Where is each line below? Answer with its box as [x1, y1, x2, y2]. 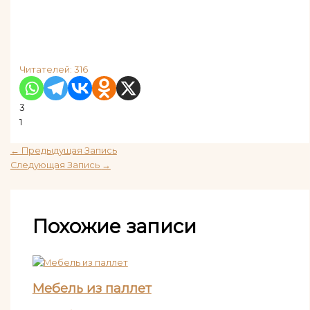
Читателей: [19, 64, 72, 75]
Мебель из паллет [32, 280, 152, 297]
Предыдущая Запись [19, 145, 117, 156]
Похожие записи [32, 215, 197, 238]
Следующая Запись [10, 159, 102, 170]
